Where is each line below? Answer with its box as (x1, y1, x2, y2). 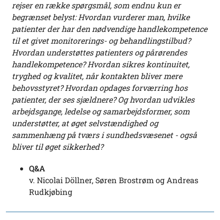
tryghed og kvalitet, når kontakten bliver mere (12, 71, 182, 82)
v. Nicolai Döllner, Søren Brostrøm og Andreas (29, 175, 198, 186)
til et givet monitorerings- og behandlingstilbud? (12, 35, 191, 46)
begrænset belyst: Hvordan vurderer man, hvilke (12, 12, 190, 23)
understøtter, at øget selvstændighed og (12, 118, 158, 129)
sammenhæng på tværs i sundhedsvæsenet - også (12, 130, 197, 140)
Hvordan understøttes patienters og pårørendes (12, 47, 187, 58)
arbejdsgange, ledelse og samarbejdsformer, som (12, 106, 190, 117)
